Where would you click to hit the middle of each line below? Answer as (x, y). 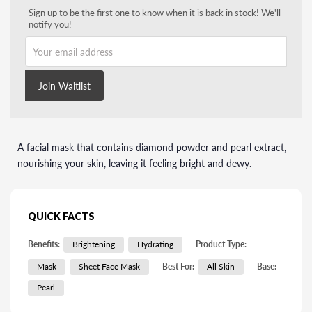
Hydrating (155, 244)
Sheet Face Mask (109, 266)
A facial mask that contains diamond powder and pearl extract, (152, 147)
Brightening (94, 244)
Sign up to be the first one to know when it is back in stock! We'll (155, 13)
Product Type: (221, 244)
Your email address (70, 44)
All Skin (221, 266)
